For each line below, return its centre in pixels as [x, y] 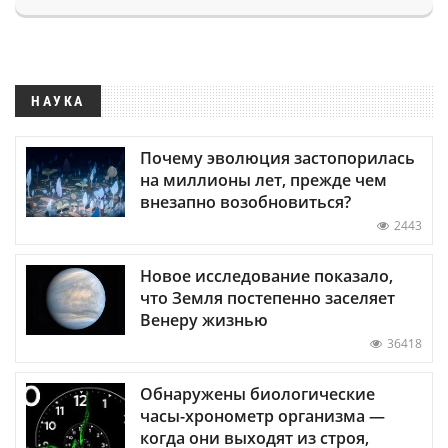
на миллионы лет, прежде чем [263, 179]
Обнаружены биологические [257, 393]
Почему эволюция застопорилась [277, 157]
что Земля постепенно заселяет [267, 297]
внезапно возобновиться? [245, 201]
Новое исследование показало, [266, 275]
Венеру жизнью [204, 319]
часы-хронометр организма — [262, 415]
